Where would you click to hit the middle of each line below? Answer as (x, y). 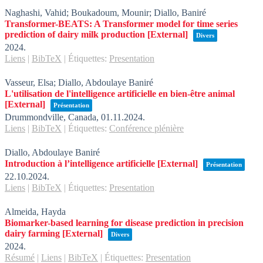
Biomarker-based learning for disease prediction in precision (124, 223)
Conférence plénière (146, 128)
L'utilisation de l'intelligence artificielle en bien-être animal (120, 94)
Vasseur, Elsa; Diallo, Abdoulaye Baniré (79, 82)
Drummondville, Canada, (53, 117)
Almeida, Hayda (35, 212)
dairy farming (32, 233)
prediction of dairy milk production (75, 34)
